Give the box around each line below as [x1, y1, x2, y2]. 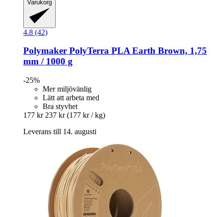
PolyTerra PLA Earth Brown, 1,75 [67, 46, 207, 56]
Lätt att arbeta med [43, 93, 99, 102]
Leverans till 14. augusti [23, 127, 96, 136]
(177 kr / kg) [67, 111, 105, 120]
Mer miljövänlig [43, 85, 92, 93]
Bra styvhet [43, 102, 77, 111]
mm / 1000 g [23, 56, 73, 67]
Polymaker [23, 46, 67, 56]
